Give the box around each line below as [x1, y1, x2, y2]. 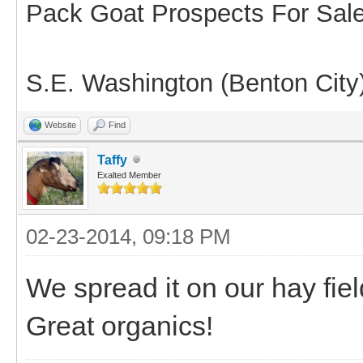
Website [45, 119, 76, 130]
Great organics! [26, 310, 213, 341]
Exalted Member [97, 169, 161, 180]
